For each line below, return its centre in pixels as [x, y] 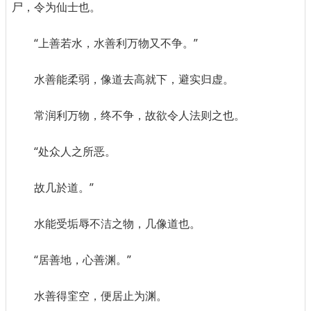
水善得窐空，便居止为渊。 [101, 296]
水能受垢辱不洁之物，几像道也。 [117, 224]
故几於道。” [64, 188]
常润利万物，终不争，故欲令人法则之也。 [140, 116]
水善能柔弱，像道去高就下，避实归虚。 [134, 79]
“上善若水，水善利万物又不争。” [116, 43]
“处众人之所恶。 [75, 152]
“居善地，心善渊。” [83, 260]
